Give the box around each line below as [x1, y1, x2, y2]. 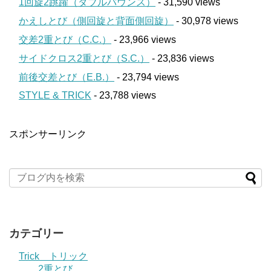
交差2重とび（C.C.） [19, 34, 111, 45]
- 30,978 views [174, 15, 238, 26]
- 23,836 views [149, 53, 214, 64]
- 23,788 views [91, 90, 156, 100]
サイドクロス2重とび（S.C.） [19, 53, 149, 64]
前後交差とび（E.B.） [19, 71, 114, 82]
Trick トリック [19, 250, 88, 261]
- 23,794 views [114, 71, 179, 82]
